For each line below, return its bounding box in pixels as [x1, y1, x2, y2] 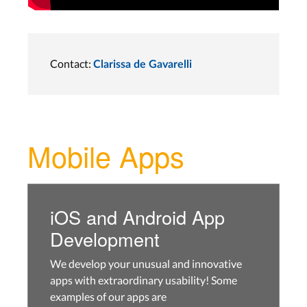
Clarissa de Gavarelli [93, 58, 192, 70]
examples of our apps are [50, 289, 167, 303]
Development [50, 225, 160, 252]
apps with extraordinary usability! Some [50, 273, 237, 286]
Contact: [50, 56, 93, 70]
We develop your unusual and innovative [50, 256, 242, 270]
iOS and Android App [50, 203, 225, 230]
